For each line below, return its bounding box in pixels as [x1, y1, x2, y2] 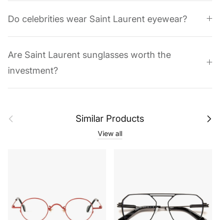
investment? [8, 65, 58, 77]
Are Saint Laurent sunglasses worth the [8, 50, 171, 61]
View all [98, 130, 122, 138]
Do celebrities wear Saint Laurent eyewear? [8, 14, 187, 25]
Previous [4, 112, 27, 119]
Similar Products [76, 113, 144, 125]
